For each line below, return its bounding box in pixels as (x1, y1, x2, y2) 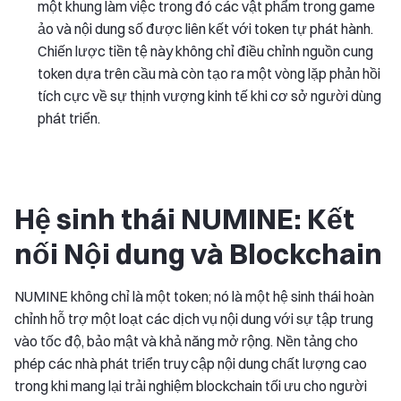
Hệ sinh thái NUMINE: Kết (14, 200, 354, 236)
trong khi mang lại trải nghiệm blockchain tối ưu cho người (14, 376, 367, 395)
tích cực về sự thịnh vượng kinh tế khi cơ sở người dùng (38, 86, 381, 105)
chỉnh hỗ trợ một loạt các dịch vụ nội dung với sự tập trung (14, 309, 373, 328)
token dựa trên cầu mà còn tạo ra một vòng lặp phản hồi (38, 64, 380, 82)
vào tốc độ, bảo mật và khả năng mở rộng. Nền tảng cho (14, 331, 358, 350)
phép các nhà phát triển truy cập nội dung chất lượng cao (14, 354, 367, 372)
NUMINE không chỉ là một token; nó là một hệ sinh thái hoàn (14, 286, 374, 305)
